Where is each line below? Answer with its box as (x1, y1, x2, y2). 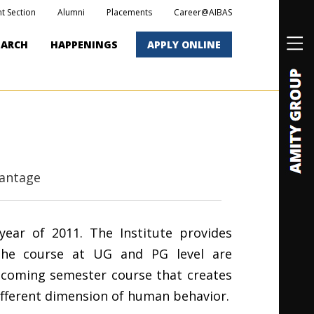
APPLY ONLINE (147, 37, 221, 51)
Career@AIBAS (174, 6, 232, 18)
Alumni (57, 6, 85, 18)
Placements (107, 6, 152, 18)
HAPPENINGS (50, 37, 118, 51)
